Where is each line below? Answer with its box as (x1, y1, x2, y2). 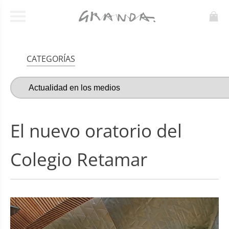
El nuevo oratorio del (10, 118, 182, 143)
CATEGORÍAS (27, 53, 75, 64)
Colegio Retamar (10, 147, 147, 171)
